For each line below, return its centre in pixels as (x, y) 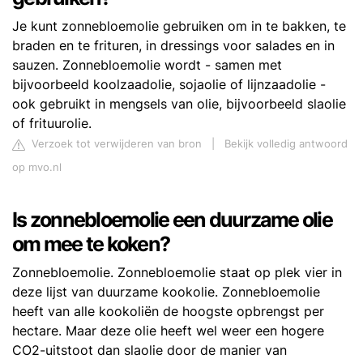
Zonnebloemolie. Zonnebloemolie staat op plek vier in (177, 273)
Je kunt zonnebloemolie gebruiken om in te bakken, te (179, 26)
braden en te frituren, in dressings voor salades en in (173, 46)
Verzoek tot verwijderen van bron (115, 144)
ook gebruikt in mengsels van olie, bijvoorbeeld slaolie (179, 104)
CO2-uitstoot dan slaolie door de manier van (149, 350)
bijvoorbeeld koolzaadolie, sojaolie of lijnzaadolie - (169, 85)
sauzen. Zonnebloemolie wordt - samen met (147, 65)
